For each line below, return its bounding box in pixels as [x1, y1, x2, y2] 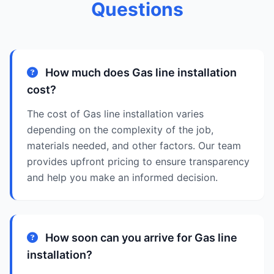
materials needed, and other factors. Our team [27, 139, 241, 152]
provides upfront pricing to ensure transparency [27, 155, 250, 168]
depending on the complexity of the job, [27, 124, 213, 136]
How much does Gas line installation [43, 66, 237, 79]
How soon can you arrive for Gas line [43, 231, 237, 244]
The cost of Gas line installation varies [27, 108, 204, 120]
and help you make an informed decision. [27, 171, 218, 183]
